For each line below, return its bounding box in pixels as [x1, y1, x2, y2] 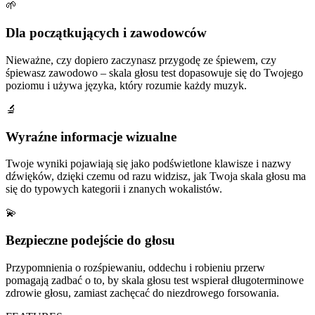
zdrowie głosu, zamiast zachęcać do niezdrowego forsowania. [6, 286, 279, 299]
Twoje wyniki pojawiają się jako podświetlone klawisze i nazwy [6, 157, 291, 170]
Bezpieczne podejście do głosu [6, 233, 175, 248]
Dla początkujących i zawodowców [6, 25, 207, 41]
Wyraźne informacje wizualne [6, 129, 176, 144]
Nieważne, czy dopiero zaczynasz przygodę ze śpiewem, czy [6, 53, 276, 66]
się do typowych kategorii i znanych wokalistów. [6, 183, 222, 195]
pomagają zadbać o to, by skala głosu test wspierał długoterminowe [6, 274, 304, 286]
